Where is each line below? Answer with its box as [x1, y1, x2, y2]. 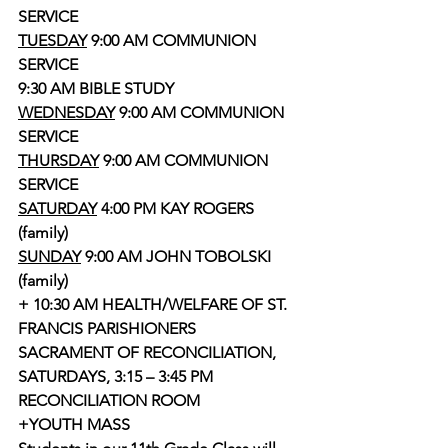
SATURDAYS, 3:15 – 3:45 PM [18, 367, 217, 386]
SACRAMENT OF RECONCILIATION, [18, 343, 280, 362]
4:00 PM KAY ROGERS [97, 199, 258, 218]
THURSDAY [18, 151, 99, 170]
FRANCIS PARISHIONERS [18, 319, 196, 338]
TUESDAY [18, 31, 87, 50]
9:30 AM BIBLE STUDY [18, 79, 178, 98]
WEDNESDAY [18, 103, 115, 122]
